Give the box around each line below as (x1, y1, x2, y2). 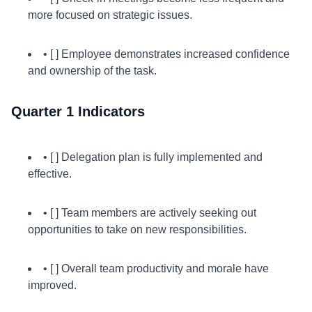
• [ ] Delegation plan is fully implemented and (43, 151, 263, 163)
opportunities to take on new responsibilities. (28, 224, 247, 235)
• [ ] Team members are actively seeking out (43, 207, 256, 219)
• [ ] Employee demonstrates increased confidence (43, 48, 290, 60)
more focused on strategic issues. (28, 9, 192, 21)
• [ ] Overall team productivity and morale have (43, 263, 269, 274)
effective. (28, 168, 72, 180)
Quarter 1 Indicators (11, 104, 145, 119)
